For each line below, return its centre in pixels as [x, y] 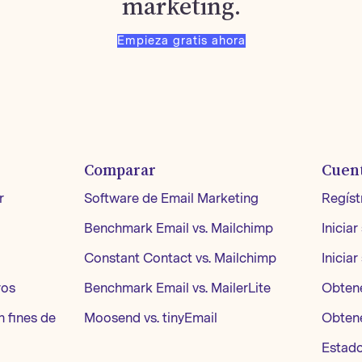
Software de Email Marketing [171, 198]
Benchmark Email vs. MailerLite [177, 288]
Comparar [120, 170]
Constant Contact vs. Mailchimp [180, 258]
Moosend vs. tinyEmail [151, 318]
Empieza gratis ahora [181, 41]
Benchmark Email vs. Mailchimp [179, 228]
